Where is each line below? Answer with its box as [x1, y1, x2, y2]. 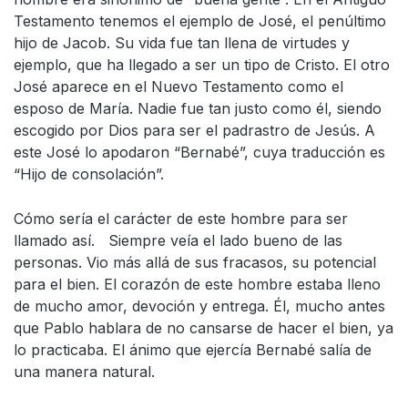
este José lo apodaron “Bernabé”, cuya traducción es [14, 143, 385, 162]
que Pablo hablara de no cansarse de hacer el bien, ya [14, 319, 393, 338]
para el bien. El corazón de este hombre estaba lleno [14, 275, 381, 294]
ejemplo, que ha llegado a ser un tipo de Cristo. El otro [14, 56, 390, 75]
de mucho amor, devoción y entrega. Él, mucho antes [14, 297, 385, 316]
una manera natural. [14, 362, 155, 382]
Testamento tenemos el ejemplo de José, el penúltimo [14, 12, 386, 31]
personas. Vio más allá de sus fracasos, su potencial [14, 253, 376, 272]
